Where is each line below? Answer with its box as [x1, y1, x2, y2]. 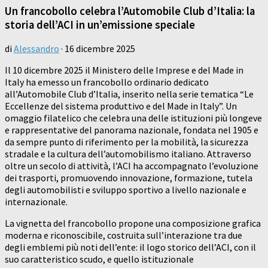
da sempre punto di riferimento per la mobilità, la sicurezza [5, 136, 248, 148]
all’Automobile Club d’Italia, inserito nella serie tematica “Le [5, 88, 254, 100]
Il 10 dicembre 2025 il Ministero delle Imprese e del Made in [5, 64, 243, 77]
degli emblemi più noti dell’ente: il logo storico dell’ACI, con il [5, 241, 256, 254]
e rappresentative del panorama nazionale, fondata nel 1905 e [5, 124, 258, 136]
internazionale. [5, 196, 68, 208]
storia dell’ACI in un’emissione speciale [5, 17, 195, 32]
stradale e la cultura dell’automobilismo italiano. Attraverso [5, 148, 251, 160]
